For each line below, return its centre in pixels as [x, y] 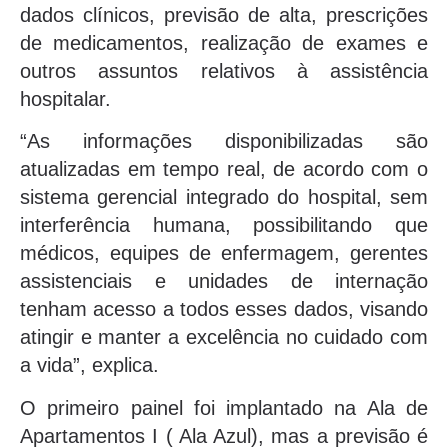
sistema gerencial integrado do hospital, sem [224, 197]
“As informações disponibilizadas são [224, 141]
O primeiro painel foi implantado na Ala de [224, 407]
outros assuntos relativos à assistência [224, 70]
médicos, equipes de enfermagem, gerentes [224, 253]
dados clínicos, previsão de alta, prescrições [224, 14]
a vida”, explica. [89, 365]
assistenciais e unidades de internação [224, 281]
